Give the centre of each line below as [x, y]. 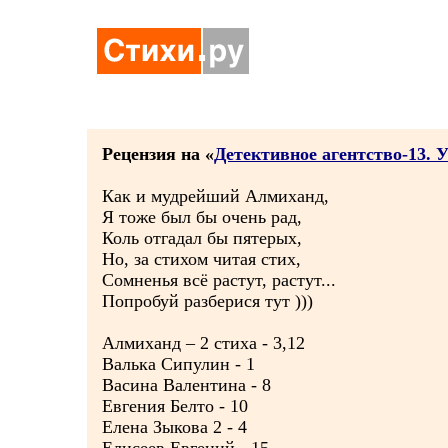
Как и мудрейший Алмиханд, [215, 196]
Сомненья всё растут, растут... [219, 280]
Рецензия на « [158, 154]
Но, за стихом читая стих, [201, 259]
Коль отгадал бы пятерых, [202, 238]
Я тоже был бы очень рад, [202, 217]
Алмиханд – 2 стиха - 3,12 [203, 343]
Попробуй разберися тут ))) [207, 301]
